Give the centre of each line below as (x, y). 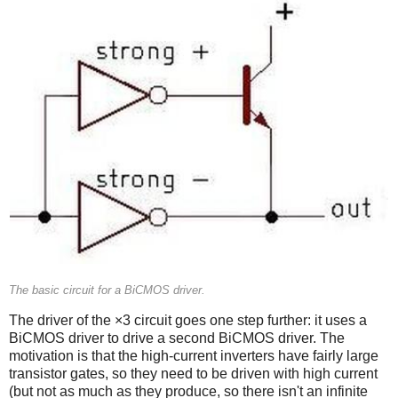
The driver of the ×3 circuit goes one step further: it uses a (188, 320)
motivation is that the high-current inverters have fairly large (194, 355)
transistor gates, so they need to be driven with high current (193, 373)
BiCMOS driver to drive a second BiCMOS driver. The (177, 338)
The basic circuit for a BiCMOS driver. (107, 290)
